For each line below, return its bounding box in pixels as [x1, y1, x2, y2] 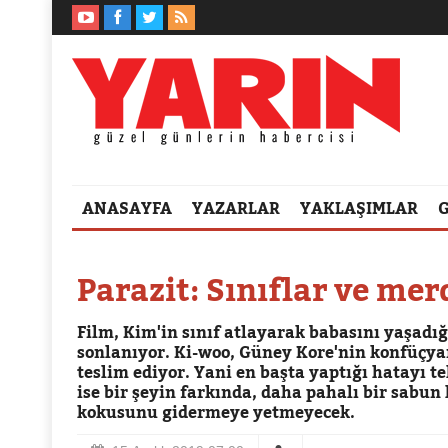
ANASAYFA [82, 196, 172, 220]
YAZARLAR [192, 196, 280, 220]
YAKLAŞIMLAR [300, 196, 418, 220]
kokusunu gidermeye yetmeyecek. [77, 400, 355, 424]
